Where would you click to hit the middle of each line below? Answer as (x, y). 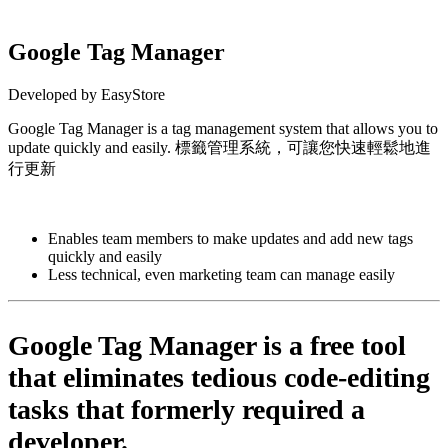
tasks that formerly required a (186, 409)
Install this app (224, 204)
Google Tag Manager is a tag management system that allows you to (223, 128)
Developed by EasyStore (86, 94)
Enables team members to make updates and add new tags (230, 238)
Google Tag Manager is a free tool (207, 345)
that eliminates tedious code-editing (219, 377)
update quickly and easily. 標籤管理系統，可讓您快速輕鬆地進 (219, 147)
